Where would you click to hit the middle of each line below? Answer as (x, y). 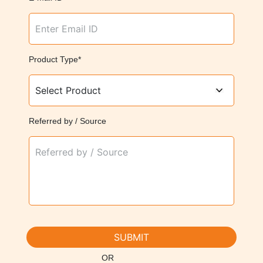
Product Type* (55, 59)
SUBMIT (131, 237)
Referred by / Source (67, 121)
